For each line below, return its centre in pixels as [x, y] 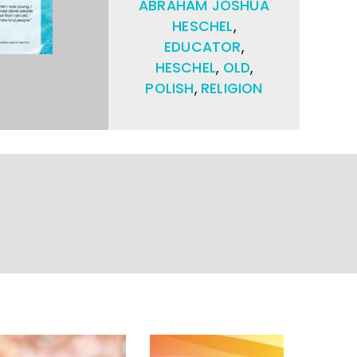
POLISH [170, 88]
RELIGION [232, 88]
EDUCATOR [203, 47]
